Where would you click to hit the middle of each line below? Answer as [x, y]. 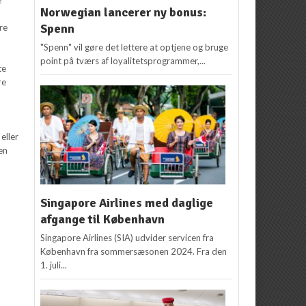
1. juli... [54, 265]
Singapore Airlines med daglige [127, 203]
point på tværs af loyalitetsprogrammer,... [123, 61]
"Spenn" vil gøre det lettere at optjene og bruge [135, 47]
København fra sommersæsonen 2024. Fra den [134, 252]
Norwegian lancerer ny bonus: [124, 13]
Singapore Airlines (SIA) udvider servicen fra [127, 238]
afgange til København [103, 220]
